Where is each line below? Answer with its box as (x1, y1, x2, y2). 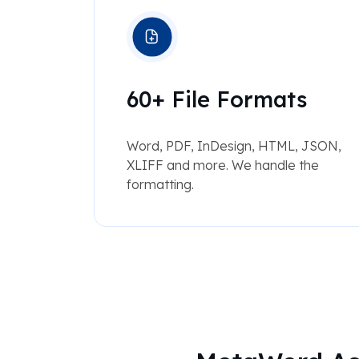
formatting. (126, 176, 194, 193)
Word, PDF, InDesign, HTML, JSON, (126, 138, 341, 155)
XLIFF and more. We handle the (126, 157, 319, 174)
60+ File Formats (126, 86, 307, 114)
